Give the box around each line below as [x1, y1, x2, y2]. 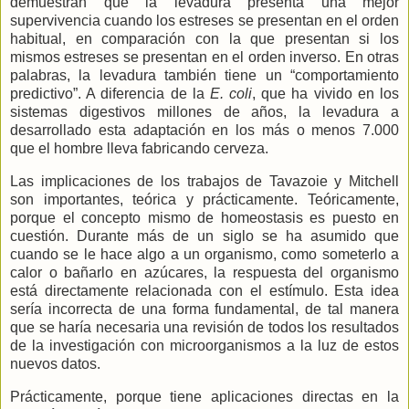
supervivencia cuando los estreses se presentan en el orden [10, 13, 399, 29]
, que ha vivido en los [252, 86, 400, 102]
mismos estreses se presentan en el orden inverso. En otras [10, 49, 399, 66]
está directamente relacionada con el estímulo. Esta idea [10, 283, 399, 299]
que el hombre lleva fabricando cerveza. [10, 141, 268, 157]
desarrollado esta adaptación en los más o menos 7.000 [10, 122, 399, 139]
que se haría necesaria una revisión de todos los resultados [10, 320, 399, 336]
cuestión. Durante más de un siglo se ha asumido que [10, 228, 399, 245]
